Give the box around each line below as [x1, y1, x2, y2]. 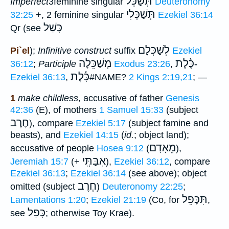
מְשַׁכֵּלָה [79, 57, 111, 70]
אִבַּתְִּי [82, 154, 106, 167]
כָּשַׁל [43, 21, 62, 34]
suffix [111, 45, 138, 56]
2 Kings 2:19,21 [129, 72, 193, 82]
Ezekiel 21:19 [91, 194, 146, 205]
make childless [18, 93, 78, 103]
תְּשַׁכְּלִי [126, 8, 155, 21]
